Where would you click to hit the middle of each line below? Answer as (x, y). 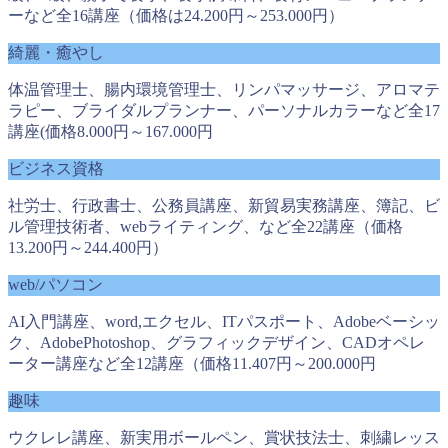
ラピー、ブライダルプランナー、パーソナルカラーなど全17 (224, 110)
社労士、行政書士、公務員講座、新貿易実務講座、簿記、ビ (224, 205)
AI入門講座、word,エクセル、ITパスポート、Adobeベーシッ (224, 321)
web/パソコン (55, 284)
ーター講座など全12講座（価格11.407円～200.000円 (192, 363)
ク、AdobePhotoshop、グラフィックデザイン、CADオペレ (216, 342)
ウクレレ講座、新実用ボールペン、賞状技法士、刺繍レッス (224, 437)
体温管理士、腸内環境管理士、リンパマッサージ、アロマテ (224, 89)
